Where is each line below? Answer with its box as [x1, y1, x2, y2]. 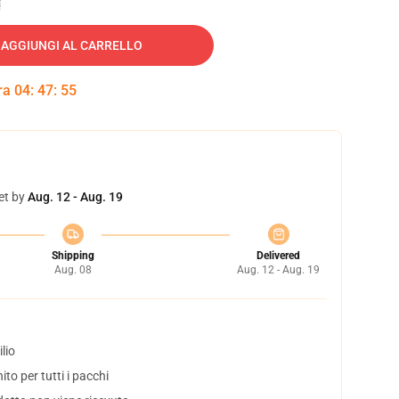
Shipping [51, 249, 94, 262]
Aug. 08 [53, 264, 92, 276]
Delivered [256, 249, 300, 262]
